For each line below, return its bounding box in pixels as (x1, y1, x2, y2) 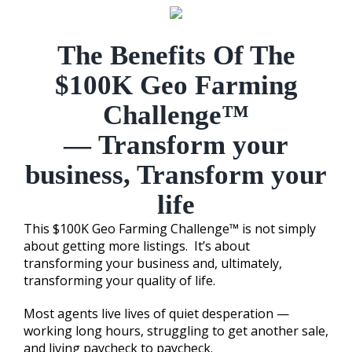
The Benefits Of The (57, 39, 295, 71)
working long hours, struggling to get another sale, (24, 321, 328, 339)
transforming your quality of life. (24, 271, 215, 289)
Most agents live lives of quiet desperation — (24, 304, 289, 322)
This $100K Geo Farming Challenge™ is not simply (24, 219, 316, 237)
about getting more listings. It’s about (24, 236, 250, 255)
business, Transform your (25, 159, 327, 190)
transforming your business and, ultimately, (24, 254, 282, 272)
